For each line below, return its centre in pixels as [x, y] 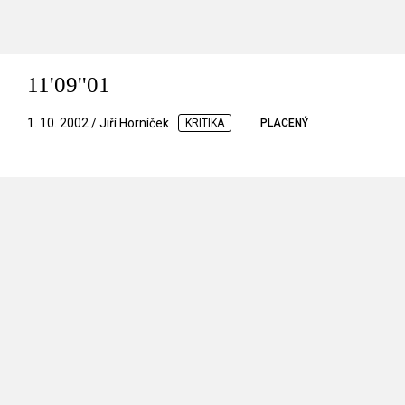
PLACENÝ [284, 122]
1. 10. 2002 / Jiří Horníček [98, 122]
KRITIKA [205, 122]
